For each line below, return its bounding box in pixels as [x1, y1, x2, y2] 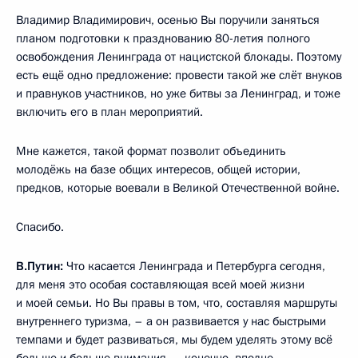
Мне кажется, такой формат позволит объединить [16, 142, 286, 159]
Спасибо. [16, 218, 64, 235]
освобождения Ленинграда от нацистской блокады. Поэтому [16, 48, 341, 65]
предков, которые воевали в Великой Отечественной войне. [16, 179, 340, 196]
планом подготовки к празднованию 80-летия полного [16, 30, 310, 46]
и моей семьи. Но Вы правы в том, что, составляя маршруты [16, 294, 337, 311]
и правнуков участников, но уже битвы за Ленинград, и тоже [16, 85, 340, 101]
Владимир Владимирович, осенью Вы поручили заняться [16, 11, 320, 28]
